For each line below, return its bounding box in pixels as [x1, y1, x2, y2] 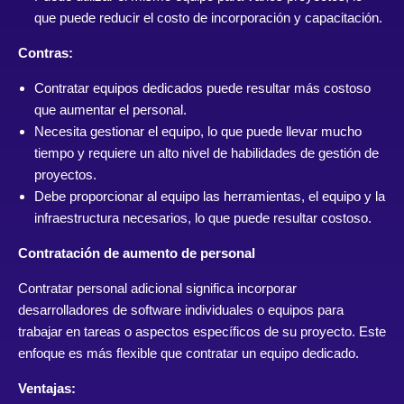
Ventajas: [18, 381, 76, 397]
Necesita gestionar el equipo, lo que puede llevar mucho [34, 124, 362, 140]
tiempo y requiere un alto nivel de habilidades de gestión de [34, 145, 379, 161]
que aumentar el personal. [34, 102, 187, 118]
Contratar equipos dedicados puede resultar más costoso [34, 80, 371, 96]
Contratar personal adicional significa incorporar [18, 280, 297, 297]
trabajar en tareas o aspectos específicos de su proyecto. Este [18, 324, 386, 340]
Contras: [18, 45, 73, 61]
